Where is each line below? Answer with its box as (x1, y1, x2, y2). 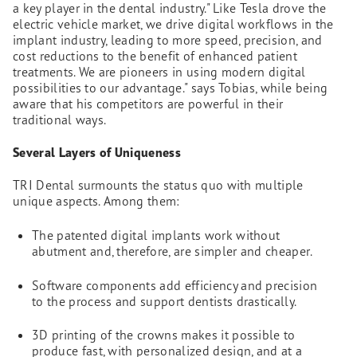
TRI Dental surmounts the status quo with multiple (13, 176, 304, 193)
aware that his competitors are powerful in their (13, 96, 284, 112)
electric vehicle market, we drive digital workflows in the (13, 16, 334, 33)
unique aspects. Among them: (13, 192, 179, 209)
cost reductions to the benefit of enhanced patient (13, 48, 298, 65)
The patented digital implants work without (32, 226, 280, 243)
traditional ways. (13, 112, 107, 128)
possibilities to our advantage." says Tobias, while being (13, 80, 328, 96)
